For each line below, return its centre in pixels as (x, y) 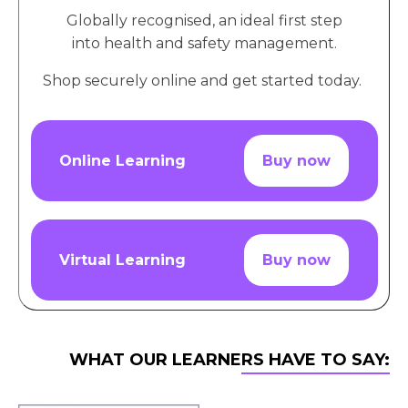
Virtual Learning (123, 260)
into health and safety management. (204, 43)
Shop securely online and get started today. (204, 80)
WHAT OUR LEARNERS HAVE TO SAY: (229, 359)
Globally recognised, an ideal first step (204, 20)
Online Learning (123, 160)
